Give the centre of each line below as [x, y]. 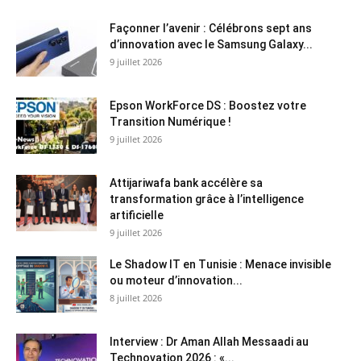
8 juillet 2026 [136, 298]
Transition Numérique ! [170, 122]
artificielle [137, 216]
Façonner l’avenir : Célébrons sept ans [211, 29]
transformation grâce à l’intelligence [207, 199]
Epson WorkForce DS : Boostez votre [208, 106]
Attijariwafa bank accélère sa [186, 183]
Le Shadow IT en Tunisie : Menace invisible [220, 265]
